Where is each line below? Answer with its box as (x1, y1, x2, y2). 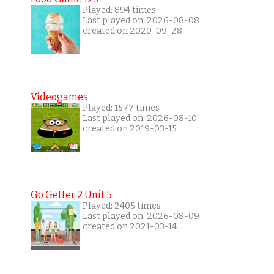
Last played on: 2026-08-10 (82, 113, 197, 124)
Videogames (30, 91, 88, 103)
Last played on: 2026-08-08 (82, 15, 199, 26)
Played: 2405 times (82, 201, 161, 212)
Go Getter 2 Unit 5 (30, 189, 112, 201)
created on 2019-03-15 (82, 124, 177, 135)
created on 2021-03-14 (82, 221, 177, 232)
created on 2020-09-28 (82, 26, 182, 37)
